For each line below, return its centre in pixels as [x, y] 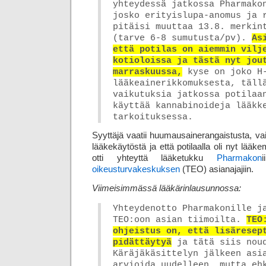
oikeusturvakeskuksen [136, 170]
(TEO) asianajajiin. [217, 170]
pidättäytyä [142, 242]
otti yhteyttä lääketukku [154, 158]
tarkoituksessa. [153, 117]
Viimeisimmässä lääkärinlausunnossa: [167, 188]
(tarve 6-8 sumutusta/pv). [182, 38]
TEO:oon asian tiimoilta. [180, 219]
